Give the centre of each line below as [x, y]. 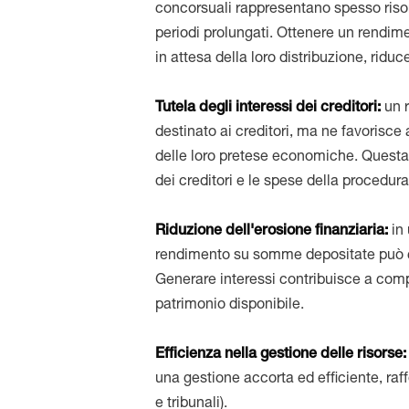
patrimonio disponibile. [230, 306]
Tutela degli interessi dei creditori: [270, 109]
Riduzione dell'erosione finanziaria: [274, 232]
